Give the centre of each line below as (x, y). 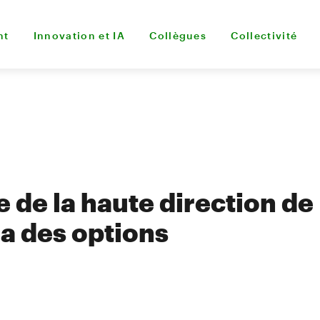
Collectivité (264, 35)
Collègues (178, 35)
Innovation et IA (79, 35)
